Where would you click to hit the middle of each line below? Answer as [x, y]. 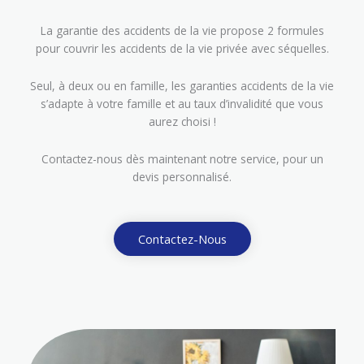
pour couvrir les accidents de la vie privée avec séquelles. [182, 48]
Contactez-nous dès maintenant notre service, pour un [182, 158]
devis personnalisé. [182, 176]
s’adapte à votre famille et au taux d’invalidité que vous [182, 103]
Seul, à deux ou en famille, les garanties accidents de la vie [182, 85]
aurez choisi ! [182, 121]
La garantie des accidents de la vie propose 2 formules [182, 30]
